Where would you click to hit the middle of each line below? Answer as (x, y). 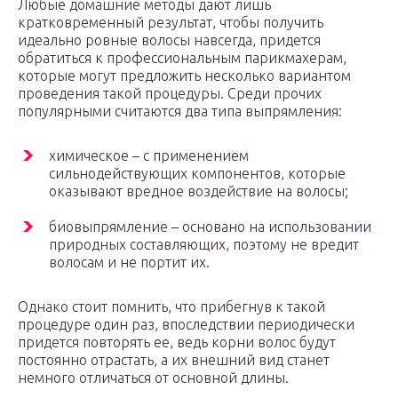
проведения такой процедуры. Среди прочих (170, 94)
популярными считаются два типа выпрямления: (180, 111)
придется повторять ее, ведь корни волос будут (177, 342)
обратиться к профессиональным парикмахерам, (182, 58)
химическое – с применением (149, 156)
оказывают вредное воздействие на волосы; (199, 191)
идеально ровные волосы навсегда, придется (169, 40)
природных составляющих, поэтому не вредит (204, 245)
